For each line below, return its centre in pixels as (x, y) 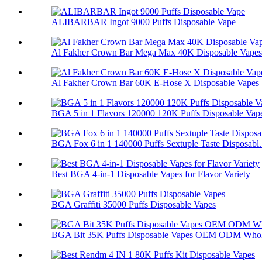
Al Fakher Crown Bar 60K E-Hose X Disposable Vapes (155, 83)
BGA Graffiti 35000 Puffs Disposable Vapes (134, 205)
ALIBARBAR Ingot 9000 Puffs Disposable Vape (144, 22)
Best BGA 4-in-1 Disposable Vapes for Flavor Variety (151, 174)
